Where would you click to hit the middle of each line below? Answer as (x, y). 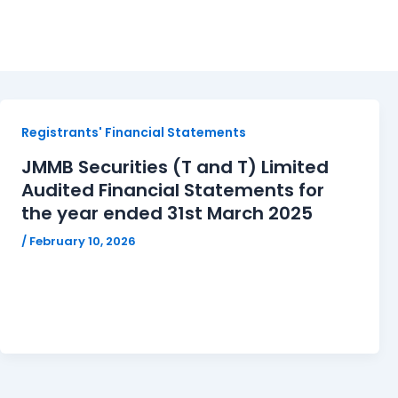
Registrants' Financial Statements (134, 132)
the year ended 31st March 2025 (167, 213)
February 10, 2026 (83, 241)
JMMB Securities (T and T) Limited (175, 167)
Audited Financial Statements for (173, 190)
